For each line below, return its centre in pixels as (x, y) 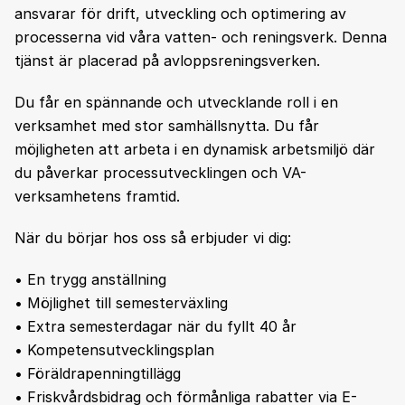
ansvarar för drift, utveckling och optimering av (180, 14)
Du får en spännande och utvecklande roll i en (176, 102)
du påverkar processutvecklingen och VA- (160, 173)
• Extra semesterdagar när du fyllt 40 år (155, 326)
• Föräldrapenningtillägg (98, 373)
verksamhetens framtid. (97, 196)
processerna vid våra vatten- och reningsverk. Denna (201, 37)
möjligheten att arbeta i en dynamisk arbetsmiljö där (195, 149)
